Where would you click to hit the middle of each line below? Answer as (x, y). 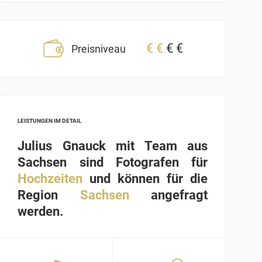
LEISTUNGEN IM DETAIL (50, 121)
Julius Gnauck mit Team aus (113, 146)
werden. (41, 212)
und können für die (145, 179)
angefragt (168, 195)
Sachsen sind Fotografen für (113, 163)
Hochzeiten (50, 179)
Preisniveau (99, 49)
